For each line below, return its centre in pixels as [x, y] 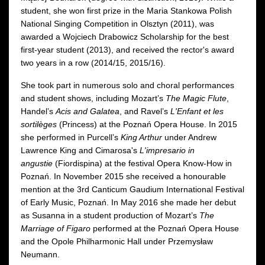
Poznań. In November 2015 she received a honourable [123, 176]
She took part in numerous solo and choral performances [127, 85]
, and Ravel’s [145, 111]
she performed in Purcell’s [71, 137]
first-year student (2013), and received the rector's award [127, 49]
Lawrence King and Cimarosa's [80, 150]
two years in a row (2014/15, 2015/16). [93, 62]
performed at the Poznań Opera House [165, 228]
